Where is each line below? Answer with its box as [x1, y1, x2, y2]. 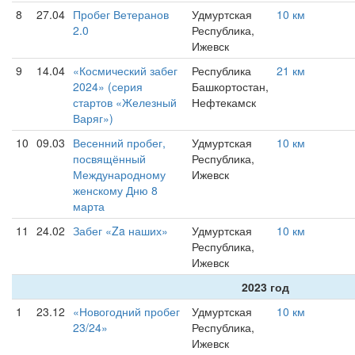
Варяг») [73, 110, 113, 126]
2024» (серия [73, 78, 143, 94]
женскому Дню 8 [73, 182, 158, 198]
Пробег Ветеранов [73, 6, 169, 22]
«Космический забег [73, 63, 177, 78]
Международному [73, 166, 166, 182]
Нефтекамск [192, 94, 256, 110]
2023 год [241, 279, 289, 295]
